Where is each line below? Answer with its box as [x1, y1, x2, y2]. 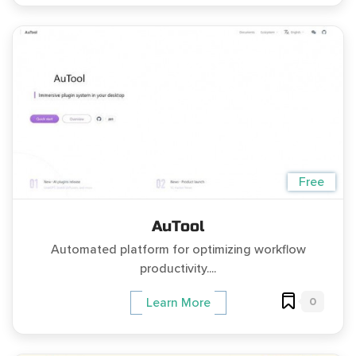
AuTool [152, 216, 204, 235]
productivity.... [140, 260, 216, 277]
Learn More [145, 294, 211, 311]
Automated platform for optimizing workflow [50, 241, 306, 257]
